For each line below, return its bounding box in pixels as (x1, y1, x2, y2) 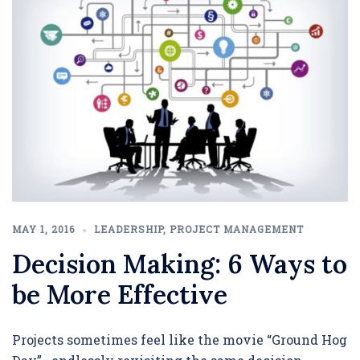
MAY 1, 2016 (12, 222, 75, 235)
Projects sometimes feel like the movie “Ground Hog (12, 330, 347, 348)
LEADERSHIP (94, 222, 163, 235)
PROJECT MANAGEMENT (170, 222, 304, 235)
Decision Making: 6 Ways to (12, 247, 347, 280)
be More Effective (12, 277, 227, 311)
